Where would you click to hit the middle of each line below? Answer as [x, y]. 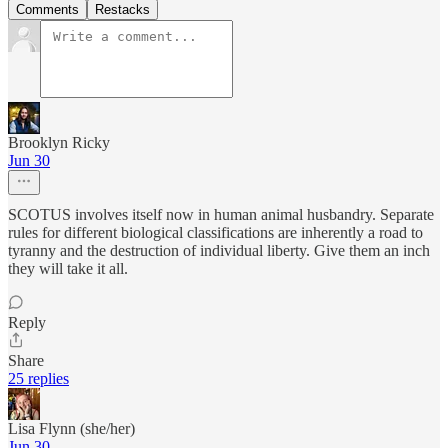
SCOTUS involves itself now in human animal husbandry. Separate [221, 215]
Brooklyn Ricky [59, 143]
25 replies [38, 379]
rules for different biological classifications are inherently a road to [215, 233]
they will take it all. [68, 269]
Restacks [122, 10]
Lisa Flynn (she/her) [71, 429]
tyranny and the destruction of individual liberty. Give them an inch [219, 251]
